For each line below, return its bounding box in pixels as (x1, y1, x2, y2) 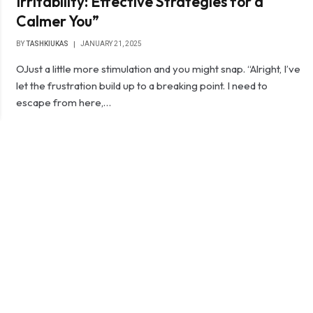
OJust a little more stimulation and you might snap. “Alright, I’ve (16, 62, 301, 75)
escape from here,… (16, 96, 112, 109)
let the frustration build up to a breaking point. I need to (16, 79, 268, 92)
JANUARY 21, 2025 (80, 40, 143, 48)
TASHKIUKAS (26, 40, 69, 48)
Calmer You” (16, 12, 100, 30)
